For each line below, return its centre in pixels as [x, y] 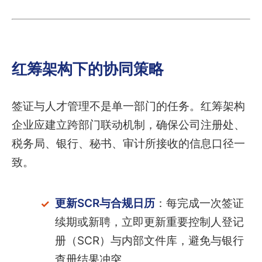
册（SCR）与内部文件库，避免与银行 [149, 241]
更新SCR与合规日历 [105, 204]
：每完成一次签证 [199, 204]
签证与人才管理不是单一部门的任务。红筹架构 [128, 106]
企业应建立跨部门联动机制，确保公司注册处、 [128, 125]
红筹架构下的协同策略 [88, 68]
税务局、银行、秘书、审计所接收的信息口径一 [128, 144]
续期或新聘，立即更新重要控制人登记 [149, 222]
